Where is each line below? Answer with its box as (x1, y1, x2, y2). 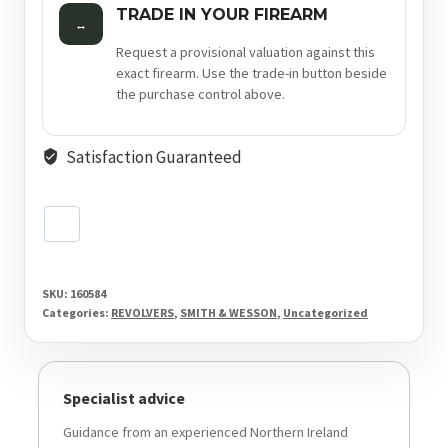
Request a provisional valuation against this (116, 42, 375, 61)
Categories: (42, 304, 111, 320)
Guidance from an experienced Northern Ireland (63, 422, 348, 441)
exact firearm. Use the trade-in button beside (116, 63, 387, 82)
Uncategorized (283, 304, 368, 320)
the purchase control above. (116, 84, 285, 103)
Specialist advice (63, 387, 185, 408)
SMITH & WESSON (180, 304, 277, 320)
